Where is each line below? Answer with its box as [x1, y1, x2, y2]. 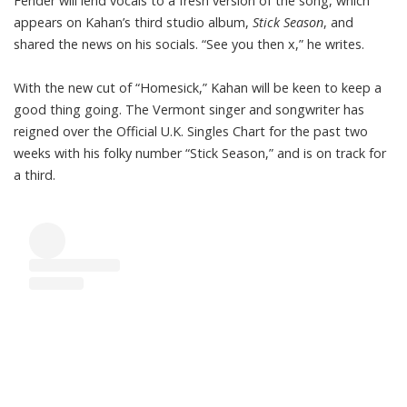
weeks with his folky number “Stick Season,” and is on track [14, 144, 369, 162]
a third [14, 165, 53, 184]
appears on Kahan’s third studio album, [14, 13, 249, 31]
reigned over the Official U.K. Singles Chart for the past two [14, 122, 368, 140]
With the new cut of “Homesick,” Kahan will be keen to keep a [14, 78, 382, 96]
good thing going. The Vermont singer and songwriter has [14, 100, 364, 118]
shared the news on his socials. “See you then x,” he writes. [14, 35, 364, 53]
